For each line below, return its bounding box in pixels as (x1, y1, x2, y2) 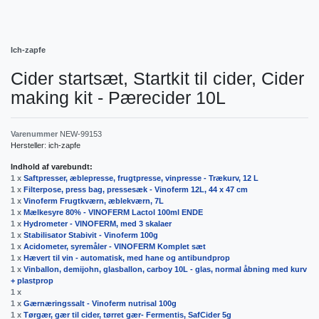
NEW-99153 (60, 130, 102, 139)
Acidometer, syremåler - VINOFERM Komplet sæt (23, 242, 206, 251)
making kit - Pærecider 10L (11, 88, 226, 108)
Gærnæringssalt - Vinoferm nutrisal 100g (23, 299, 177, 308)
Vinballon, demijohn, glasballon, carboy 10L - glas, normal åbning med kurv (23, 265, 307, 274)
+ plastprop (11, 276, 53, 286)
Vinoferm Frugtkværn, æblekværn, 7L (23, 197, 164, 206)
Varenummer (11, 130, 60, 139)
